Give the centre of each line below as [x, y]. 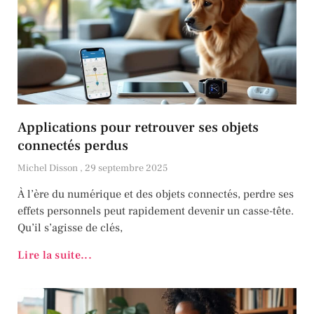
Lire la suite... [55, 255]
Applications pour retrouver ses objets [138, 128]
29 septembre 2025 [126, 169]
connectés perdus [73, 146]
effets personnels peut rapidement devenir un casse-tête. [156, 211]
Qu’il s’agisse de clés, [70, 228]
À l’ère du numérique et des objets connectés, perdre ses [156, 194]
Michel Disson [49, 169]
